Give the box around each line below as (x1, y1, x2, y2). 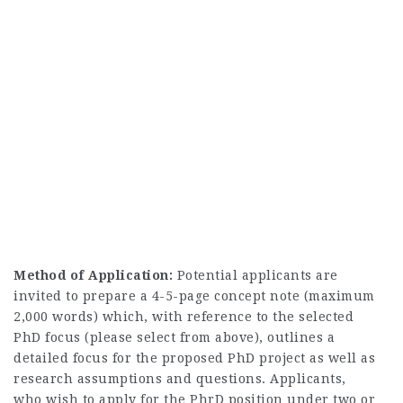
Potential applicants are (176, 267, 338, 282)
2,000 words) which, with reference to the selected (13, 309, 354, 324)
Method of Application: (13, 267, 177, 282)
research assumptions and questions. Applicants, (13, 371, 346, 386)
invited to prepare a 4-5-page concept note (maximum (13, 288, 375, 303)
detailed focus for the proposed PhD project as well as (13, 350, 375, 365)
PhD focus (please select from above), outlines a (13, 329, 335, 345)
